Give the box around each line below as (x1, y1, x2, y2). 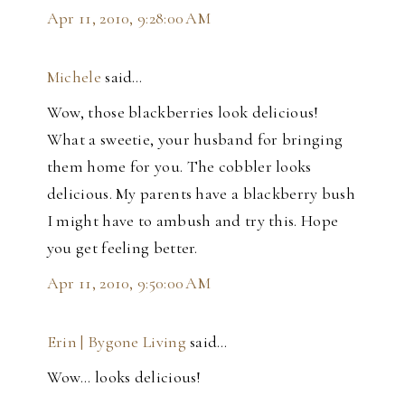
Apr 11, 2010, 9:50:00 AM (46, 273, 212, 294)
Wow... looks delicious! (46, 367, 202, 388)
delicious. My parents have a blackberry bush (46, 184, 356, 204)
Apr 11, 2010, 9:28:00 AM (46, 8, 212, 29)
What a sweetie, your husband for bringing (46, 129, 344, 150)
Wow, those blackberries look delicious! (46, 102, 319, 123)
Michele (46, 67, 101, 88)
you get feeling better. (46, 238, 198, 259)
